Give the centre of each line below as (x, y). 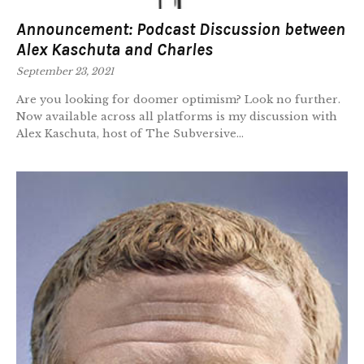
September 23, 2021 (65, 71)
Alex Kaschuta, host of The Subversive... (130, 134)
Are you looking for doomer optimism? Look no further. (178, 100)
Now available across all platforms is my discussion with (177, 117)
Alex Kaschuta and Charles (115, 50)
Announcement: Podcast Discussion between (181, 30)
